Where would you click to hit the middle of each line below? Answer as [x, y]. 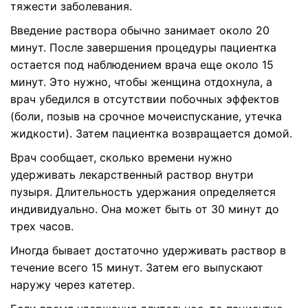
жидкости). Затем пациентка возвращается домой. [151, 133]
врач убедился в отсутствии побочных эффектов [145, 99]
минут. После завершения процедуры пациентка [143, 47]
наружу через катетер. [73, 285]
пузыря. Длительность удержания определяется [143, 192]
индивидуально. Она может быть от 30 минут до [145, 209]
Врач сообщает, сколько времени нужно [121, 157]
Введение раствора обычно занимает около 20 [140, 30]
